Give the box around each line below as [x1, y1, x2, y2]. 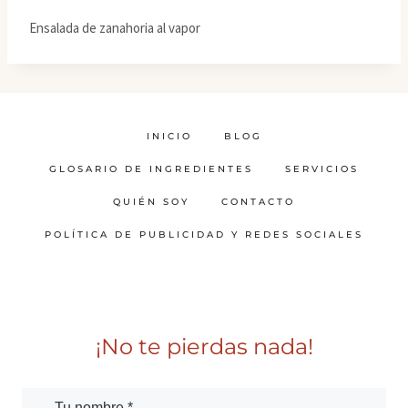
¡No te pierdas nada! [95, 333, 313, 361]
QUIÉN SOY [113, 196, 189, 209]
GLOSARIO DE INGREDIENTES [49, 163, 253, 176]
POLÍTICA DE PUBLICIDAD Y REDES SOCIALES [45, 229, 363, 241]
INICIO [146, 130, 192, 143]
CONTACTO [221, 196, 295, 209]
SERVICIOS [285, 163, 359, 176]
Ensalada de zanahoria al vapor [29, 19, 200, 37]
